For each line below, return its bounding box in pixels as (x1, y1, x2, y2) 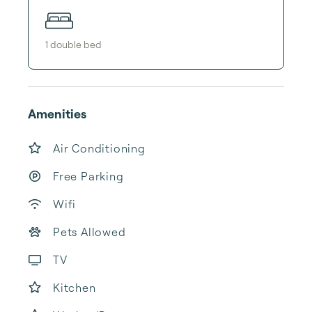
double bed (50, 38, 102, 50)
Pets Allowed (53, 225, 126, 239)
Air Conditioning (53, 141, 146, 155)
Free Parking (53, 169, 124, 183)
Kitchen (53, 281, 96, 295)
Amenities (28, 106, 86, 121)
